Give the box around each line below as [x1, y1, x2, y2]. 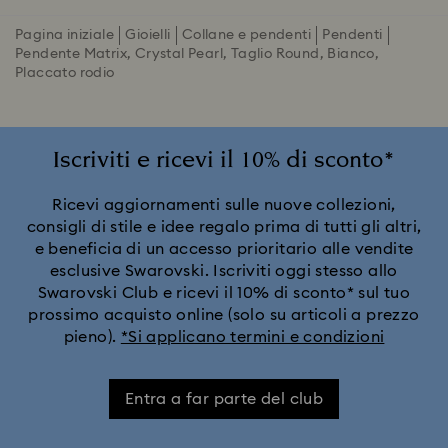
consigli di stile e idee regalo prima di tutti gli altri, [26, 219, 422, 235]
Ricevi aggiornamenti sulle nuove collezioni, [52, 197, 396, 213]
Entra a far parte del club [124, 391, 324, 407]
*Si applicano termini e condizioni [120, 329, 385, 345]
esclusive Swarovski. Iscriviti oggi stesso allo [50, 263, 398, 279]
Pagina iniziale [15, 28, 114, 42]
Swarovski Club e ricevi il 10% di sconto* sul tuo [37, 285, 411, 301]
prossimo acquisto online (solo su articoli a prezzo [28, 307, 420, 323]
